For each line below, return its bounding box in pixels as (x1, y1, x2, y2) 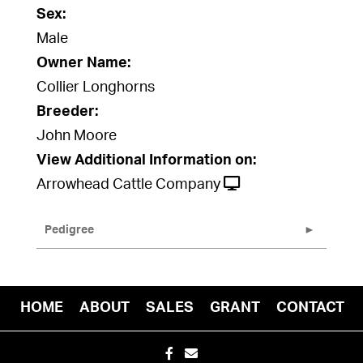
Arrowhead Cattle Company (36, 177, 220, 193)
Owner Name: (36, 56, 130, 71)
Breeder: (36, 105, 98, 120)
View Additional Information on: (36, 153, 256, 169)
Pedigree (45, 224, 94, 237)
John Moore (36, 129, 117, 144)
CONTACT (276, 301, 344, 316)
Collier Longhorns (36, 80, 155, 96)
